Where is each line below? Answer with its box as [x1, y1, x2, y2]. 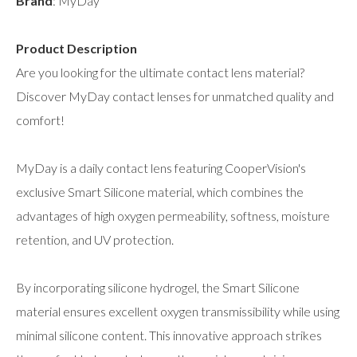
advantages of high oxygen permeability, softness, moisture [16, 207, 330, 223]
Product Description [16, 40, 137, 56]
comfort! [16, 112, 65, 127]
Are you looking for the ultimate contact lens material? [16, 64, 304, 80]
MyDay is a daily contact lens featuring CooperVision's [16, 159, 306, 175]
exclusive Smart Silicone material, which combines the [16, 183, 304, 199]
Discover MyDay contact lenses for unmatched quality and [16, 88, 334, 104]
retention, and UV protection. [16, 231, 174, 247]
